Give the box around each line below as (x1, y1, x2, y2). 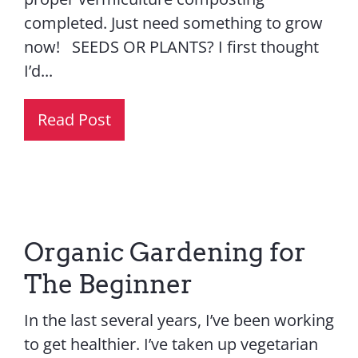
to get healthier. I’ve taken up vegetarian (23, 332, 318, 355)
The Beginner (23, 268, 193, 300)
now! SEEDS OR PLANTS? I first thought (23, 35, 319, 58)
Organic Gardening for (23, 236, 306, 268)
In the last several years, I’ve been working (23, 308, 334, 331)
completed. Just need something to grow (23, 11, 323, 34)
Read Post (37, 108, 111, 130)
